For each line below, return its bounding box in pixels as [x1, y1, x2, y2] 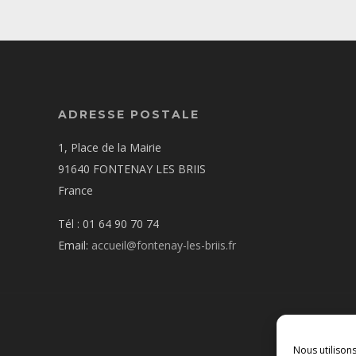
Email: [58, 237, 92, 253]
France [58, 182, 94, 198]
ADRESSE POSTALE [58, 106, 200, 122]
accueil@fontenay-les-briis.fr [91, 237, 237, 253]
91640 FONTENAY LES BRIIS [58, 161, 207, 176]
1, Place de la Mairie [58, 139, 162, 155]
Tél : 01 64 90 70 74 [58, 215, 160, 231]
